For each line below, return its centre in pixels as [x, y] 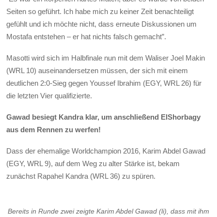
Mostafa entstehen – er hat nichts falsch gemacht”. [86, 36]
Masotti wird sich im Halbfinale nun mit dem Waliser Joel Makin [106, 58]
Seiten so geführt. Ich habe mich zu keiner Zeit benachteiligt [100, 11]
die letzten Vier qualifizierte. [49, 95]
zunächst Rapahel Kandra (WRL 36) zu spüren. [81, 176]
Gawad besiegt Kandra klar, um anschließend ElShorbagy [104, 117]
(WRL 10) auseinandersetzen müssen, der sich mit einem [97, 70]
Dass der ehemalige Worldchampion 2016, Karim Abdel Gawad [106, 151]
